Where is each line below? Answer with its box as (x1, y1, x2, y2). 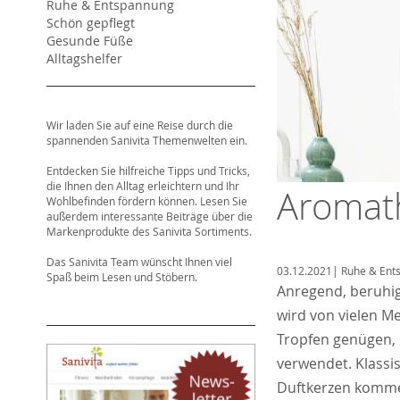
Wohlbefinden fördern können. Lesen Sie (46, 194, 247, 208)
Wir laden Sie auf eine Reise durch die (46, 118, 233, 132)
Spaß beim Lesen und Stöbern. (46, 270, 197, 284)
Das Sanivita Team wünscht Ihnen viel (46, 254, 232, 269)
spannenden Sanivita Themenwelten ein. (46, 133, 247, 147)
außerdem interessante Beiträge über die (46, 209, 253, 223)
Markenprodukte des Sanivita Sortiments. (46, 224, 252, 238)
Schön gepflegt (46, 14, 135, 31)
